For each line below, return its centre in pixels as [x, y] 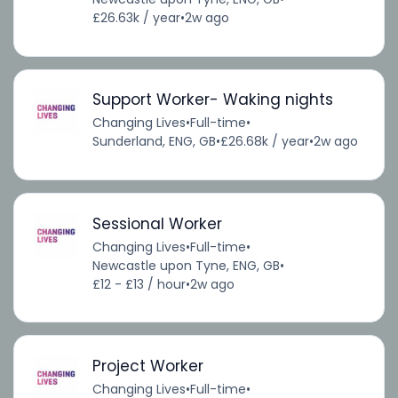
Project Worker [147, 366]
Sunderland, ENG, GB [154, 142]
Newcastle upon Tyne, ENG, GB [186, 265]
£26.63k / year [136, 18]
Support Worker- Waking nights [212, 100]
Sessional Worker [157, 223]
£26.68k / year [264, 142]
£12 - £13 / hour [139, 284]
